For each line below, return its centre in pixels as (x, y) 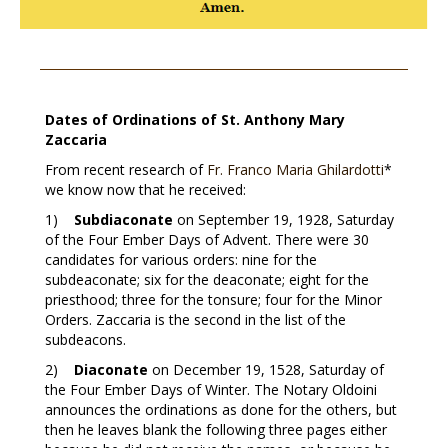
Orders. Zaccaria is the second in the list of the (195, 319)
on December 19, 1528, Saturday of (267, 369)
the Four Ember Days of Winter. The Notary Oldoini (210, 389)
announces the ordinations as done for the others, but (220, 409)
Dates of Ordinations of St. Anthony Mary (194, 119)
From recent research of (125, 169)
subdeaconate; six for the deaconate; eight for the (206, 279)
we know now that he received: (145, 189)
